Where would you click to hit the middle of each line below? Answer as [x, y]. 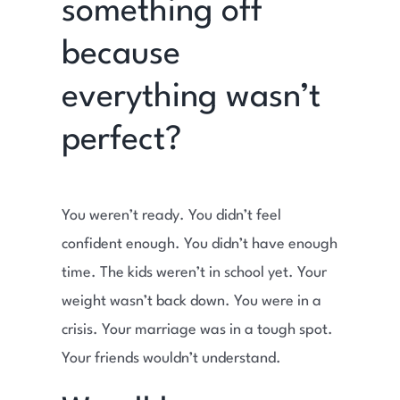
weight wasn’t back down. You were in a [191, 301]
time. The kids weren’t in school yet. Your [194, 272]
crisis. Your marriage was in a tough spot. [197, 329]
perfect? [121, 140]
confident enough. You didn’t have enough [199, 244]
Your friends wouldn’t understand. [171, 358]
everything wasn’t [191, 97]
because [121, 54]
